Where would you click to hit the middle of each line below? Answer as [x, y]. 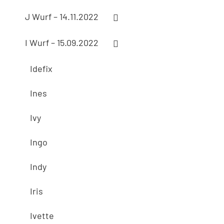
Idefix [41, 68]
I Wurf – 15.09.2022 [62, 43]
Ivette [42, 215]
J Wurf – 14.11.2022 [62, 17]
